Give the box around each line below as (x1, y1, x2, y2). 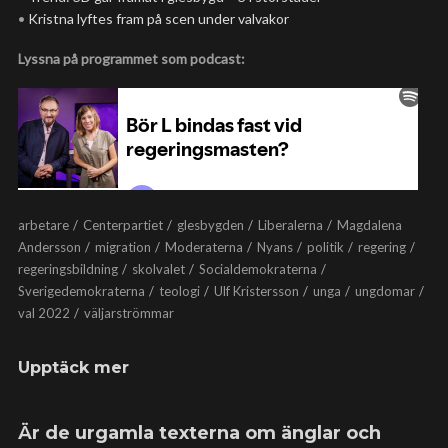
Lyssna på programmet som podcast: (18, 50, 245, 67)
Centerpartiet (83, 217, 163, 233)
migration (95, 239, 151, 255)
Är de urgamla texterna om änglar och (18, 422, 381, 444)
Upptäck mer (18, 358, 129, 377)
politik (307, 239, 344, 255)
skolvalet (132, 261, 185, 277)
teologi (159, 283, 200, 299)
